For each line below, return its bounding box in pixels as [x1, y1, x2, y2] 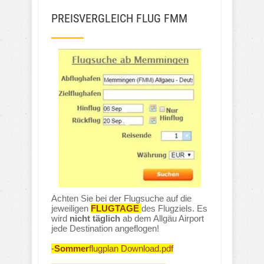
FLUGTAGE [91, 203, 139, 214]
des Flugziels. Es [141, 203, 207, 214]
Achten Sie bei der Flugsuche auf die [51, 193, 192, 204]
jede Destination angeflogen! [51, 223, 159, 234]
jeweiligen [51, 203, 91, 214]
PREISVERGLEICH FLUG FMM [51, 12, 187, 26]
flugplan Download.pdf [89, 243, 173, 254]
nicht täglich [70, 213, 120, 224]
